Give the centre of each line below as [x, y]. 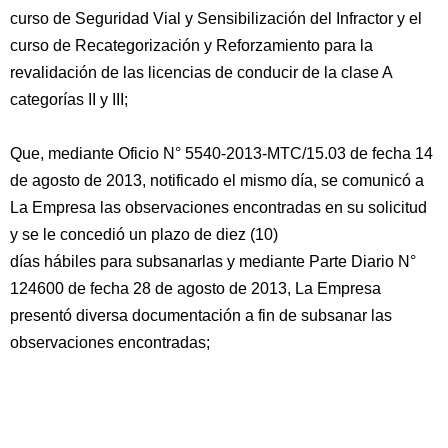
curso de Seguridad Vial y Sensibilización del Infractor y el [216, 18]
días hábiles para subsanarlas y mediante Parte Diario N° [213, 261]
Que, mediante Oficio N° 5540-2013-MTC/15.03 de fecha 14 [221, 153]
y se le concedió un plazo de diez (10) [144, 234]
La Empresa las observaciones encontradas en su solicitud [218, 207]
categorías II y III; [69, 99]
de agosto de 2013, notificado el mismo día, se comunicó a [217, 180]
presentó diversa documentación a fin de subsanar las [201, 315]
